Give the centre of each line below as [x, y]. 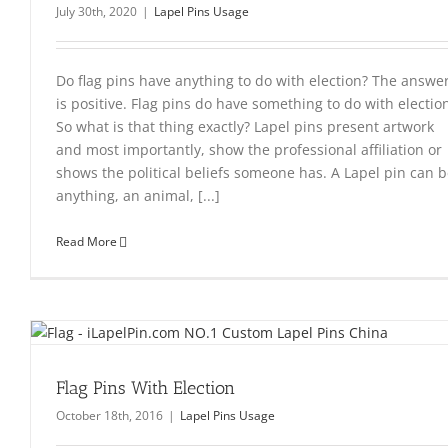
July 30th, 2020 [96, 11]
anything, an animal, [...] [138, 195]
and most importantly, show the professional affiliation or [249, 149]
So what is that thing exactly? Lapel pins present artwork [245, 126]
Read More [86, 241]
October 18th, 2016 [109, 415]
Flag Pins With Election [145, 388]
